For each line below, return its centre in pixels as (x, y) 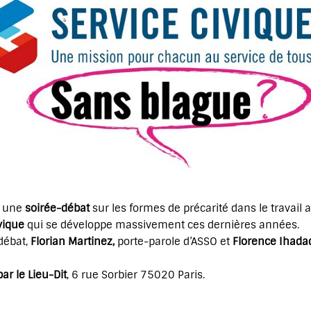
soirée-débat (57, 208)
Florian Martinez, (72, 242)
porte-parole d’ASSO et (173, 242)
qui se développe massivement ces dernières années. (161, 225)
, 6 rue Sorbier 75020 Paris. (135, 275)
